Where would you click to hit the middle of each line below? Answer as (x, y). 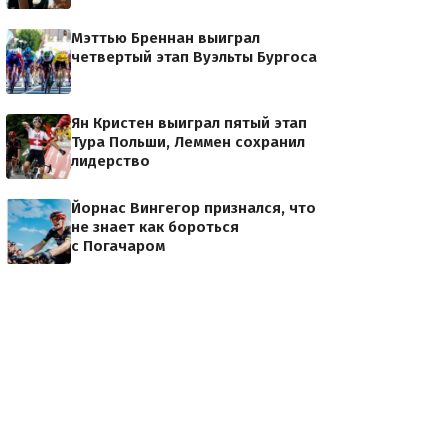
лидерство (110, 161)
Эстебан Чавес (290, 68)
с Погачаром (118, 246)
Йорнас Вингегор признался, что (193, 208)
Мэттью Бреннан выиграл (165, 38)
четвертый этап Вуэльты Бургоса (194, 57)
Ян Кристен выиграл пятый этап (189, 123)
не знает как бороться (155, 227)
